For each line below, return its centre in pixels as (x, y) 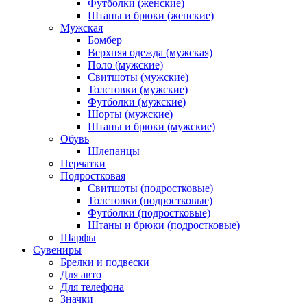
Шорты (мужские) (130, 114)
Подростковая (93, 176)
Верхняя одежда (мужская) (150, 52)
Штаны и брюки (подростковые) (164, 225)
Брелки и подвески (105, 262)
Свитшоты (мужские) (138, 77)
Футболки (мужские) (137, 102)
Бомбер (105, 40)
